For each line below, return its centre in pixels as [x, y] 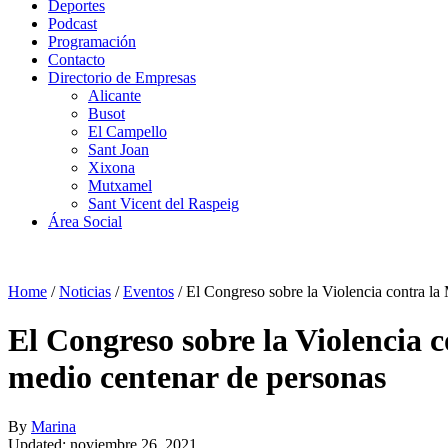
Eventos [148, 291]
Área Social [85, 221]
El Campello [127, 131]
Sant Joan [118, 149]
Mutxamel [120, 185]
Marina [53, 426]
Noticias [85, 291]
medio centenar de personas [197, 377]
